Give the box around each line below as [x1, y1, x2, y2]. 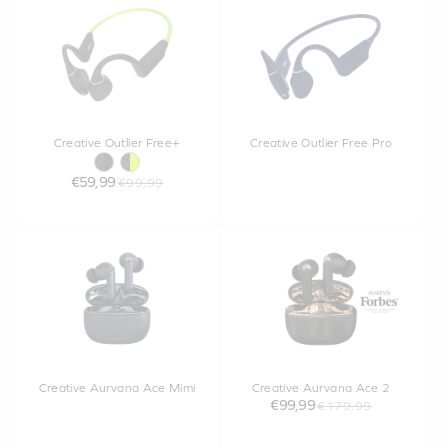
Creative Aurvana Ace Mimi [38, 380, 196, 395]
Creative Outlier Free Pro [250, 135, 392, 150]
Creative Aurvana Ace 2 [251, 380, 391, 395]
